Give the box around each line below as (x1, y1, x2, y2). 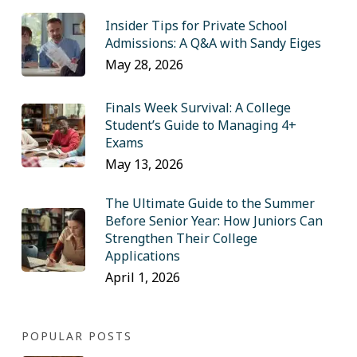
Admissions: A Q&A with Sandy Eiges (104, 34, 321, 52)
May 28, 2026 (104, 56, 183, 73)
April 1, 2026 (104, 269, 180, 286)
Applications (104, 247, 180, 265)
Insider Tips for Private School (104, 17, 288, 34)
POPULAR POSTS (21, 328, 132, 343)
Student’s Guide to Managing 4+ (104, 116, 296, 134)
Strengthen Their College (104, 229, 257, 247)
